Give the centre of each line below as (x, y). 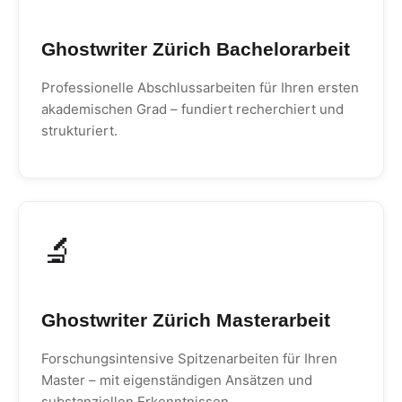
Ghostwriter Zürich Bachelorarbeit (196, 49)
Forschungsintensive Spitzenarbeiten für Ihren (189, 358)
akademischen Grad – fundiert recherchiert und (192, 109)
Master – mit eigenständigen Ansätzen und (177, 380)
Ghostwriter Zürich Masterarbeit (186, 320)
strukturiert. (79, 131)
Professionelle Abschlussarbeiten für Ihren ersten (200, 87)
